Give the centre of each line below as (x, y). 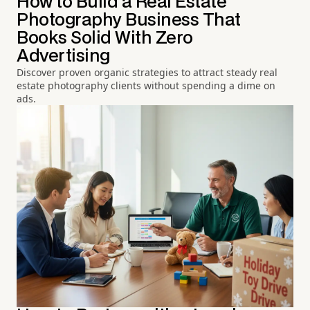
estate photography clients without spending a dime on (146, 85)
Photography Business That (129, 20)
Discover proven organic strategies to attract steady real (147, 72)
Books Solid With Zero (105, 38)
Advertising (63, 56)
